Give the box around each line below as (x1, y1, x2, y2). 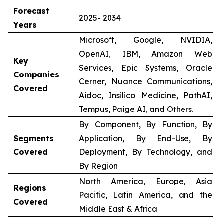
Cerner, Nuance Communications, (79, 76, 212, 86)
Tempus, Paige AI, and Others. (79, 104, 193, 114)
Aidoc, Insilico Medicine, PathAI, (79, 90, 212, 100)
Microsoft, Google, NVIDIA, (79, 35, 212, 45)
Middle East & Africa (79, 204, 157, 214)
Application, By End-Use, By (79, 133, 212, 143)
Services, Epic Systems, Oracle (79, 63, 212, 73)
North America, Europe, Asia (79, 176, 212, 186)
